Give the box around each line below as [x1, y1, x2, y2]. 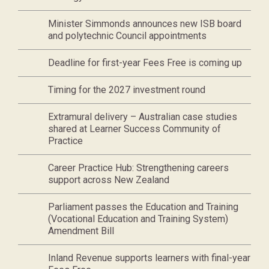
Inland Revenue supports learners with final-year [48, 252, 250, 264]
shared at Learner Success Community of [48, 123, 221, 134]
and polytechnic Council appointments [48, 30, 207, 41]
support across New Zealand [48, 174, 169, 186]
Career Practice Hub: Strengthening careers [48, 162, 229, 174]
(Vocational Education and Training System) [48, 213, 228, 225]
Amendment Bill [48, 225, 114, 237]
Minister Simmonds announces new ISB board [48, 18, 241, 29]
